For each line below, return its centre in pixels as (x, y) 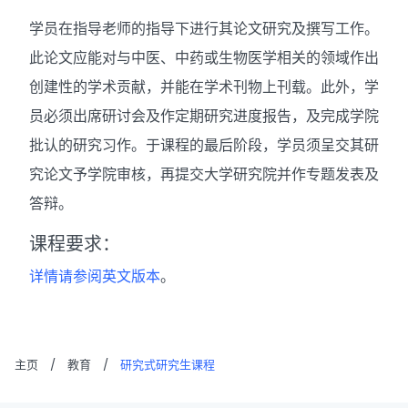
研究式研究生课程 (168, 365)
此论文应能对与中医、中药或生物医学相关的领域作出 (204, 58)
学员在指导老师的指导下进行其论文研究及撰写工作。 (204, 29)
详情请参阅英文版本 (95, 276)
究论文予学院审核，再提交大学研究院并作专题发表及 (204, 174)
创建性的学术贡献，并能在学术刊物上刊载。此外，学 (204, 87)
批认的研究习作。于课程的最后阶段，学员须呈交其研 (204, 145)
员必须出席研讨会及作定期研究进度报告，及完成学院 (204, 116)
